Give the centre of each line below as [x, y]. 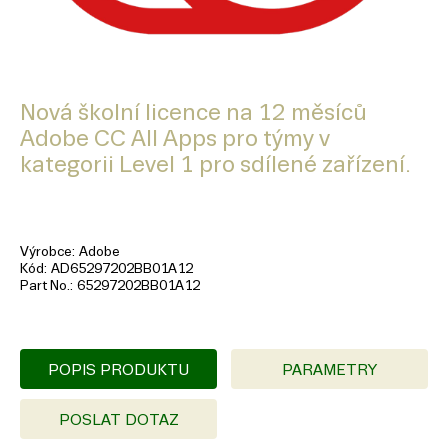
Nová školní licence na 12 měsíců [193, 113]
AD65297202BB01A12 [122, 269]
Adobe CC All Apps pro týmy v [175, 139]
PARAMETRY [329, 370]
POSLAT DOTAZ [118, 420]
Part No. [45, 286]
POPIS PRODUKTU [118, 370]
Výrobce [46, 252]
